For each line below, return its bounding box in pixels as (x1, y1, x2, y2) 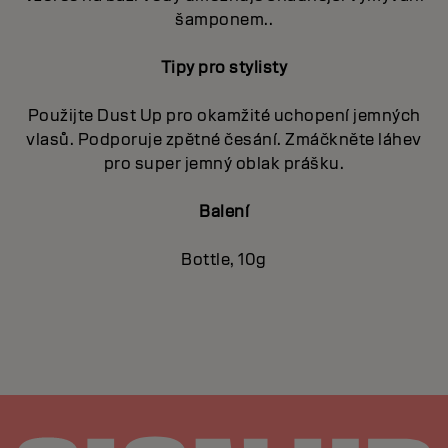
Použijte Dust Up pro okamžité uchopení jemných (27, 105, 421, 127)
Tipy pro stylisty (160, 57, 288, 79)
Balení (199, 201, 249, 223)
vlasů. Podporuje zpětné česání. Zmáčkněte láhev (26, 129, 422, 151)
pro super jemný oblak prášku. (103, 153, 345, 175)
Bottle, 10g (181, 249, 267, 271)
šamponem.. (175, 9, 273, 31)
